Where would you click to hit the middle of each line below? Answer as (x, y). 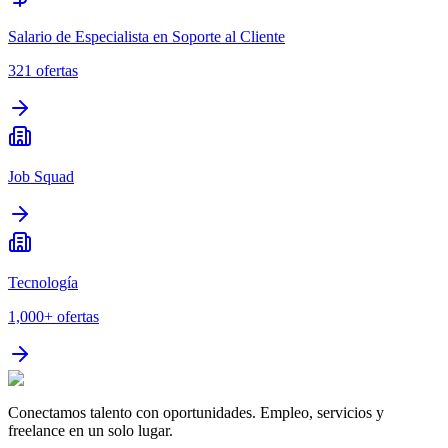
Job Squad (41, 177)
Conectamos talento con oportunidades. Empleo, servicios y (196, 413)
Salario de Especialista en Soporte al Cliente (146, 37)
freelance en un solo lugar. (90, 431)
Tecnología (43, 283)
